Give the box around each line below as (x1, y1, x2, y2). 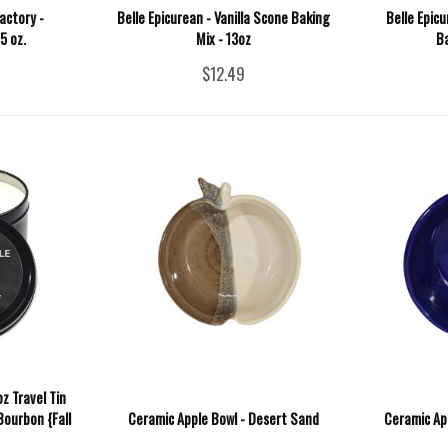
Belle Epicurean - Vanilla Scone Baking (117, 6, 331, 28)
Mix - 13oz (196, 27, 252, 49)
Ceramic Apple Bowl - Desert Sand (128, 407, 320, 429)
